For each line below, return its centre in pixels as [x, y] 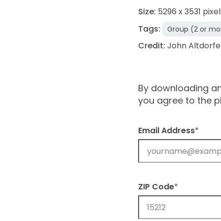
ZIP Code [156, 187]
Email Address [166, 131]
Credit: [152, 46]
